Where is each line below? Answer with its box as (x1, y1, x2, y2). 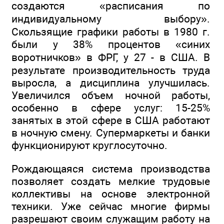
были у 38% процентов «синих (11, 38, 210, 51)
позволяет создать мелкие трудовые (11, 174, 210, 187)
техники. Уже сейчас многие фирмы (11, 199, 210, 212)
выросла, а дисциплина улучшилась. (11, 76, 210, 89)
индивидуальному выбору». (11, 12, 210, 25)
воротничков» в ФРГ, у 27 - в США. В (11, 51, 210, 64)
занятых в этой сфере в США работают (11, 114, 210, 127)
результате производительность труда (11, 64, 210, 77)
